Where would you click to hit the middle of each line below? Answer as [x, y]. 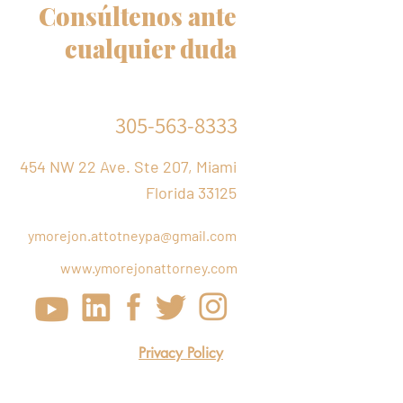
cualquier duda [151, 49]
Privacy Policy [181, 354]
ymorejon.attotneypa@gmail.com [132, 236]
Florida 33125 [191, 193]
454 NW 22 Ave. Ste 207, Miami [128, 167]
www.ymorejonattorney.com [149, 268]
